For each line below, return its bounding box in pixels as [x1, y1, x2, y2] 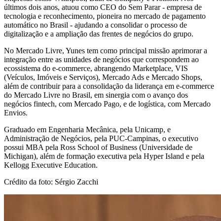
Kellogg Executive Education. [4, 161, 98, 170]
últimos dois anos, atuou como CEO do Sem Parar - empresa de [4, 3, 202, 12]
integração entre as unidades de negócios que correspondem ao [4, 55, 199, 64]
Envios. [4, 109, 28, 117]
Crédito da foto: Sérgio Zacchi [4, 178, 98, 186]
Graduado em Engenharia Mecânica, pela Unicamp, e [4, 125, 171, 134]
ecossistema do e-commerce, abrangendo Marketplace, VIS [4, 64, 188, 73]
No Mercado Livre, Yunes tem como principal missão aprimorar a [4, 46, 207, 55]
